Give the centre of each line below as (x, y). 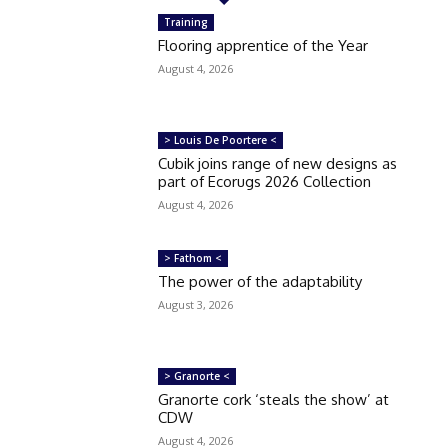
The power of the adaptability (260, 282)
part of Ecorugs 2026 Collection (265, 182)
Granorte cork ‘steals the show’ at (274, 400)
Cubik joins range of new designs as (278, 164)
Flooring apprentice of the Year (263, 46)
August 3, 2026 (196, 305)
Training (186, 22)
